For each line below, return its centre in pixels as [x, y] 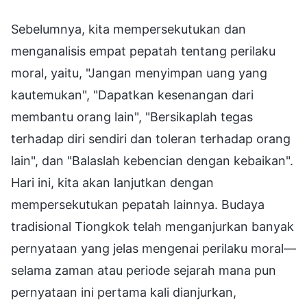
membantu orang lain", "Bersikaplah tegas [132, 116]
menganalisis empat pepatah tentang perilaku [143, 51]
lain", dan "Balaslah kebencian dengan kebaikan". [152, 160]
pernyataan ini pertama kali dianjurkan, [124, 292]
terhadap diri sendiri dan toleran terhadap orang [151, 138]
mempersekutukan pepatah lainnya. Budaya [138, 204]
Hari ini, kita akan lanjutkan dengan [112, 182]
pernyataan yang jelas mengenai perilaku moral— [153, 248]
